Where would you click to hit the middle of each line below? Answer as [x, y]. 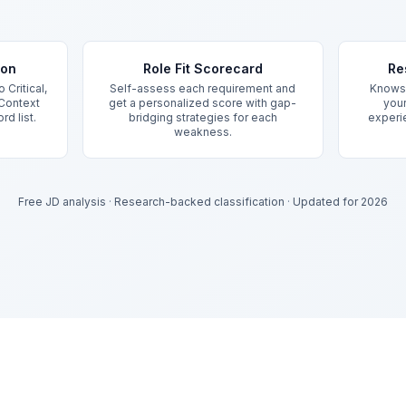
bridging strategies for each [203, 117]
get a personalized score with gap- [203, 103]
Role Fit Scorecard [203, 68]
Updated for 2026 [340, 202]
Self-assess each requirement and [203, 88]
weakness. [203, 132]
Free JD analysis [62, 202]
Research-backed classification [199, 202]
